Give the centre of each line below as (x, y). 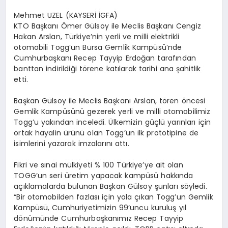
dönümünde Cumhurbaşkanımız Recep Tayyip (99, 218)
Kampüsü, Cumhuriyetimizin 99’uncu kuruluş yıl (100, 207)
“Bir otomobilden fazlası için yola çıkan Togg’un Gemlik (113, 197)
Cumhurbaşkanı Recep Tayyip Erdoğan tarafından (105, 58)
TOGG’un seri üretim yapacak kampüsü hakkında (104, 175)
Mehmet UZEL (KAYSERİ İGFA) (66, 15)
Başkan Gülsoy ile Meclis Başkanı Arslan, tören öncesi (110, 101)
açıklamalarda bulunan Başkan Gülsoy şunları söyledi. (110, 186)
